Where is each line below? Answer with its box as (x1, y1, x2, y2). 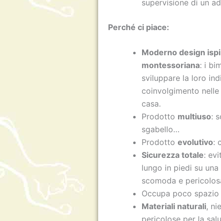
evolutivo (178, 137, 214, 147)
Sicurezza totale (142, 150, 204, 160)
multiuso (178, 111, 212, 122)
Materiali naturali (142, 201, 207, 212)
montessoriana (142, 60, 200, 71)
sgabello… (142, 124, 180, 135)
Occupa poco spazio (142, 188, 220, 199)
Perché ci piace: (108, 22, 170, 32)
